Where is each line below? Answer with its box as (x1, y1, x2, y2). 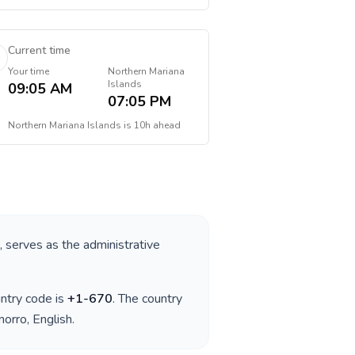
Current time (7, 43, 71, 58)
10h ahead (133, 119, 181, 132)
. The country (113, 290, 182, 307)
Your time (7, 65, 49, 78)
